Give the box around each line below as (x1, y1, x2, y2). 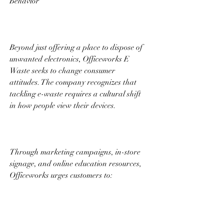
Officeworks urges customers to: (10, 170, 114, 180)
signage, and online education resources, (10, 158, 141, 169)
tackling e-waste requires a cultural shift (10, 89, 141, 99)
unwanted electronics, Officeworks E (10, 54, 129, 64)
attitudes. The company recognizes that (10, 77, 137, 87)
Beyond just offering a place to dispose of (10, 42, 142, 52)
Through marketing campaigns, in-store (10, 147, 140, 157)
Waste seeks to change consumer (10, 65, 115, 76)
